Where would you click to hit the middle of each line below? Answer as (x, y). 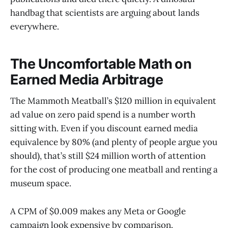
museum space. (41, 183)
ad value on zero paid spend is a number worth (103, 115)
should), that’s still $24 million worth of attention (108, 156)
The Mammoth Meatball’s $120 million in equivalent (113, 101)
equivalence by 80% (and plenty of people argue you (114, 142)
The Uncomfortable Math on (101, 64)
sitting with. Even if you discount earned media (104, 129)
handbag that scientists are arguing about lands (105, 13)
